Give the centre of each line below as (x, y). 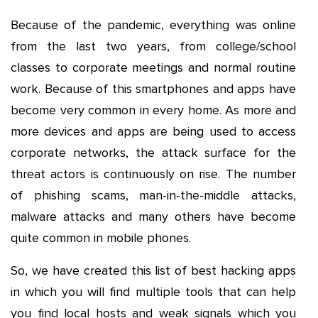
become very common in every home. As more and (153, 110)
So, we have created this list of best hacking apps (153, 270)
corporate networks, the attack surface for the (153, 153)
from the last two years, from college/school (153, 46)
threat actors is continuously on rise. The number (153, 174)
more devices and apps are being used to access (153, 131)
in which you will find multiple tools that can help (153, 292)
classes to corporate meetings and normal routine (153, 67)
